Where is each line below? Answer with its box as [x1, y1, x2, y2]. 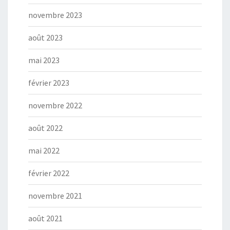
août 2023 [28, 32, 63, 43]
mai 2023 [28, 55, 60, 65]
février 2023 [28, 78, 69, 88]
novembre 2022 [28, 100, 82, 110]
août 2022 [28, 123, 63, 133]
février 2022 [28, 168, 69, 178]
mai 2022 [28, 145, 60, 156]
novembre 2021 [28, 190, 82, 201]
